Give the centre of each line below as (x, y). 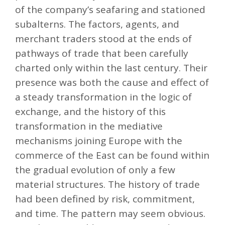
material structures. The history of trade (107, 185)
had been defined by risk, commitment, (105, 199)
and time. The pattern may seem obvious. (110, 214)
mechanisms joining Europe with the (99, 141)
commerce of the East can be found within (112, 155)
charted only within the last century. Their (111, 68)
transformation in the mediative (89, 126)
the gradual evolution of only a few (95, 170)
